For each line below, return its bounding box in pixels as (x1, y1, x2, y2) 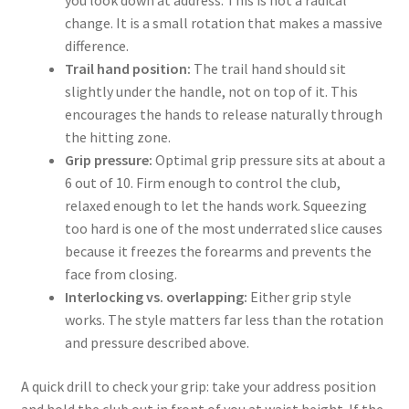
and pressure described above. (64, 333, 249, 352)
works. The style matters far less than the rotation (64, 310, 383, 330)
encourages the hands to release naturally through (64, 105, 383, 124)
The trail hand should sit (190, 59, 346, 79)
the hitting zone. (64, 128, 171, 147)
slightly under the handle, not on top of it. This (64, 82, 358, 101)
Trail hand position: (64, 59, 191, 79)
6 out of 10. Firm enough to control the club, (64, 173, 341, 193)
